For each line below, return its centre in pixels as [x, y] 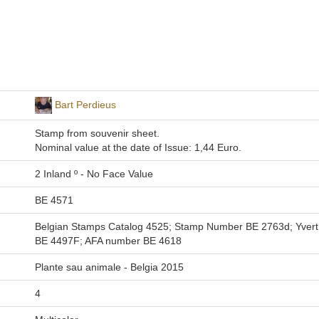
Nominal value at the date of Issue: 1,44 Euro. [138, 147]
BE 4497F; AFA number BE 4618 [108, 241]
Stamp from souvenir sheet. [97, 133]
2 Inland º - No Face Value [94, 174]
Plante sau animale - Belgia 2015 [109, 267]
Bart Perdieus [85, 104]
